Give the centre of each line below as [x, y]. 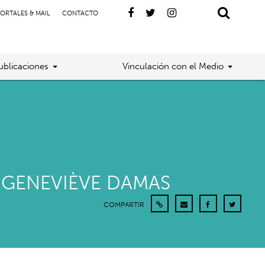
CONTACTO [80, 13]
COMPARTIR [125, 205]
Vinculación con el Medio [173, 66]
